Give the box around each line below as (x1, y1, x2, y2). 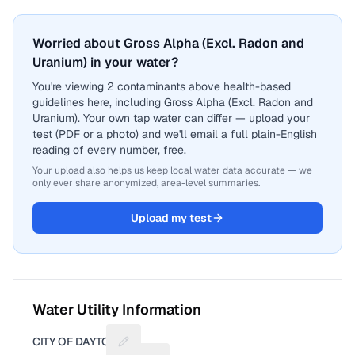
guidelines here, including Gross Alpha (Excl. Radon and (32, 95, 313, 109)
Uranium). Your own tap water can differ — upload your (32, 111, 310, 125)
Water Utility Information (32, 300, 201, 319)
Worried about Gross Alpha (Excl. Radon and (32, 35, 304, 52)
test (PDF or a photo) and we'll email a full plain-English (32, 127, 317, 141)
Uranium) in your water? (32, 54, 178, 71)
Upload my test (131, 211, 212, 225)
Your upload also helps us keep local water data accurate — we (32, 164, 312, 177)
